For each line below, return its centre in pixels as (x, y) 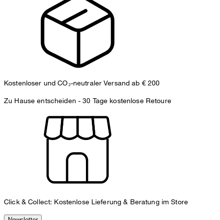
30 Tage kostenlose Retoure (127, 101)
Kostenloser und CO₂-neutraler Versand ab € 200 (82, 83)
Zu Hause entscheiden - (43, 101)
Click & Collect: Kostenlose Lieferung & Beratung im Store (96, 202)
